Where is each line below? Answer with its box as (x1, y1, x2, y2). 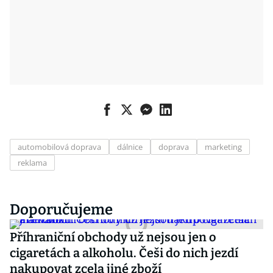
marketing (205, 141, 242, 152)
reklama (18, 157, 47, 168)
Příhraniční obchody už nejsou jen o (10, 230, 216, 244)
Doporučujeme (10, 201, 113, 218)
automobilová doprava (18, 141, 101, 152)
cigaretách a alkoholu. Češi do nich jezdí (10, 246, 238, 260)
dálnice (117, 141, 143, 152)
